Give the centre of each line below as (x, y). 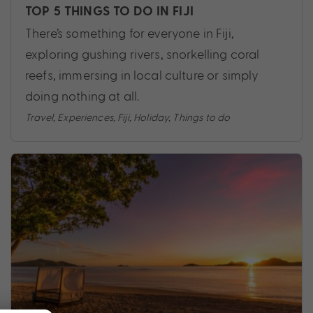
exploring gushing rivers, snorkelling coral (143, 54)
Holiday (151, 117)
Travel (39, 117)
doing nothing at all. (82, 96)
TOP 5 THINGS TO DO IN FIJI (109, 12)
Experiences (85, 117)
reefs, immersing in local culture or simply (142, 75)
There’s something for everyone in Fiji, (130, 33)
